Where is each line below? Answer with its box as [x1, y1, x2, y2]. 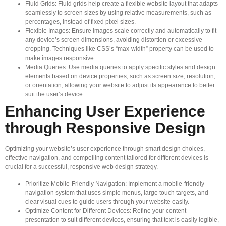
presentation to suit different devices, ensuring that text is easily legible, [25, 216, 219, 223]
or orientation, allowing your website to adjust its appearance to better [25, 82, 215, 89]
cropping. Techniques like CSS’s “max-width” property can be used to [25, 45, 214, 53]
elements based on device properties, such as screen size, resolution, [25, 73, 215, 80]
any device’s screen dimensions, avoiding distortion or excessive [25, 36, 202, 44]
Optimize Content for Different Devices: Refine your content [25, 207, 186, 214]
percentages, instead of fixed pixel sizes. [25, 18, 136, 26]
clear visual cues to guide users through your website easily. [25, 198, 189, 205]
